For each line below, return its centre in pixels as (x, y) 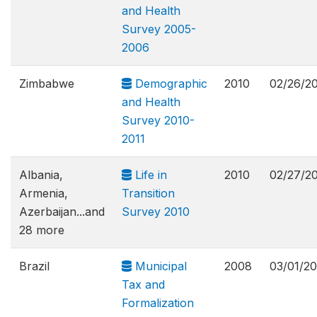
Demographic (169, 83)
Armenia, (44, 193)
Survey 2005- (159, 29)
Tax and (143, 284)
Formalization (158, 303)
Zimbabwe (47, 83)
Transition (148, 193)
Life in (149, 175)
